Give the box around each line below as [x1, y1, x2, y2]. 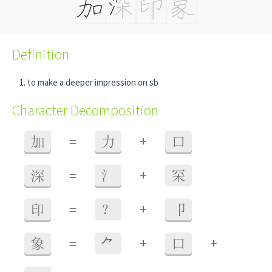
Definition [12, 45, 69, 64]
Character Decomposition [12, 101, 158, 120]
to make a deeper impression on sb [27, 76, 158, 88]
